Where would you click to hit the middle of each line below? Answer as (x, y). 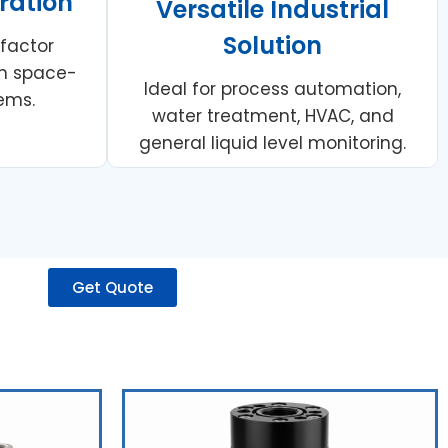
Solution (272, 45)
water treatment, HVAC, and (272, 115)
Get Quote (112, 287)
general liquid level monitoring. (272, 142)
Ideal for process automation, (272, 88)
